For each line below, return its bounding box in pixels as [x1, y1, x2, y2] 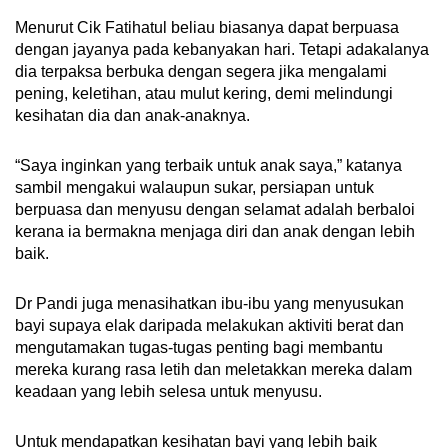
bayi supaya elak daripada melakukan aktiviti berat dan [15, 316, 404, 334]
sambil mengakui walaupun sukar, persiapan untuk [15, 178, 374, 196]
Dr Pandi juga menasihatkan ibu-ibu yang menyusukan [15, 294, 404, 312]
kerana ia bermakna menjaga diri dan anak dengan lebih [15, 222, 415, 240]
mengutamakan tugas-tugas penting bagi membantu [15, 338, 383, 356]
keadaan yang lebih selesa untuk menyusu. [15, 382, 322, 400]
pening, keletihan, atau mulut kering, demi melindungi [15, 84, 393, 102]
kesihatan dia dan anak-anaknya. [15, 106, 250, 124]
